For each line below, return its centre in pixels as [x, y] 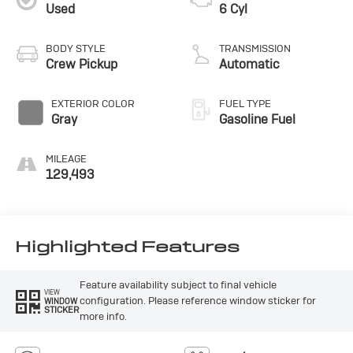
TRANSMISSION [255, 48]
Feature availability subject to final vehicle [178, 285]
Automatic [249, 64]
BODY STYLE [75, 48]
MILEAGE [66, 158]
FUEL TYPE [245, 103]
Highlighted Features [127, 247]
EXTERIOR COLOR [93, 103]
